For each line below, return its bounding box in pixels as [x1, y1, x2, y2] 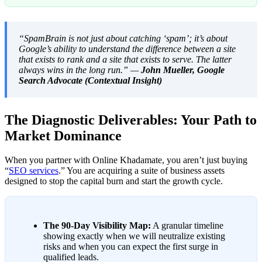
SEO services [9, 166, 58, 176]
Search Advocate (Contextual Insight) [19, 75, 162, 85]
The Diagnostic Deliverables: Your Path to [5, 112, 257, 127]
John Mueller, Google [141, 64, 225, 75]
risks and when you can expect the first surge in [43, 242, 218, 252]
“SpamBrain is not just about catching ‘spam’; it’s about [19, 33, 227, 43]
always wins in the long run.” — [19, 64, 141, 75]
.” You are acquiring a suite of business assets [58, 166, 225, 176]
